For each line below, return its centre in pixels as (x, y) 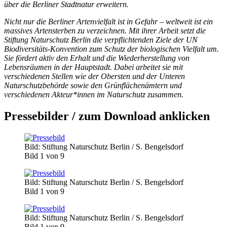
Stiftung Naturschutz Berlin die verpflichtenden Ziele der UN (101, 40)
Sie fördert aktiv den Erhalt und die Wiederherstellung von (97, 58)
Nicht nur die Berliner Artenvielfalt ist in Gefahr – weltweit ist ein (108, 21)
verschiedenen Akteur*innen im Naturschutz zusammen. (94, 94)
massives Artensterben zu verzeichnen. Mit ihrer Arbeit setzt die (105, 30)
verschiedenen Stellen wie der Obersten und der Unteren (94, 76)
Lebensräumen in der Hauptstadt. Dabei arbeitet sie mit (93, 67)
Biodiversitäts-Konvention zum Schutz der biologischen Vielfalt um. (111, 49)
